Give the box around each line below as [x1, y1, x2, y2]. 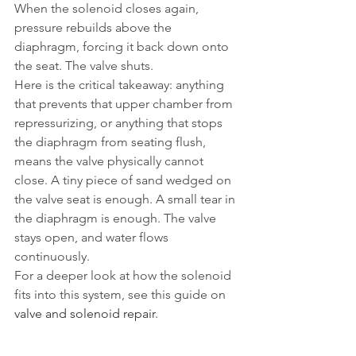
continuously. [14, 249, 90, 264]
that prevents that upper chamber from [14, 96, 236, 111]
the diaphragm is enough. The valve [14, 211, 219, 226]
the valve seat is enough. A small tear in [14, 192, 238, 207]
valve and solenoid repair [14, 306, 155, 321]
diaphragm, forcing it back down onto [14, 39, 232, 54]
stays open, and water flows [14, 230, 172, 245]
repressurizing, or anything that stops [14, 115, 226, 130]
